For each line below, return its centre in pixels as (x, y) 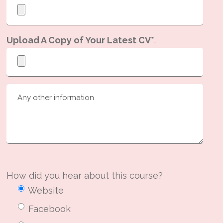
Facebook (50, 209)
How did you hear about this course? (85, 175)
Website (46, 190)
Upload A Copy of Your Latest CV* (81, 40)
